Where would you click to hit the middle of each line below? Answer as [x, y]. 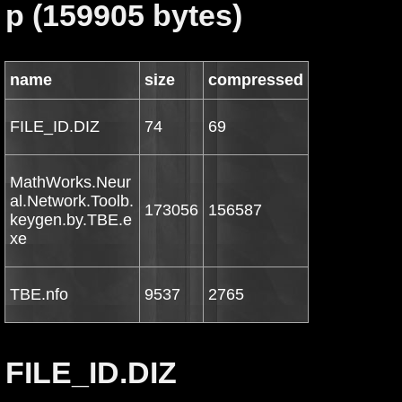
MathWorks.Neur [70, 182]
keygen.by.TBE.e [71, 220]
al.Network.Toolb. [72, 201]
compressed [256, 80]
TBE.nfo [39, 294]
